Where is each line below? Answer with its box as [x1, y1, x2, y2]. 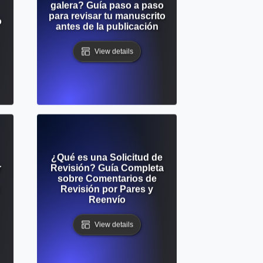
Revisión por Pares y [60, 184, 153, 194]
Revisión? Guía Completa [50, 163, 164, 173]
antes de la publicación [55, 21, 159, 32]
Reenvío [88, 194, 126, 205]
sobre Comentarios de [57, 173, 157, 184]
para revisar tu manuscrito [48, 11, 166, 21]
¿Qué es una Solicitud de [51, 152, 163, 163]
